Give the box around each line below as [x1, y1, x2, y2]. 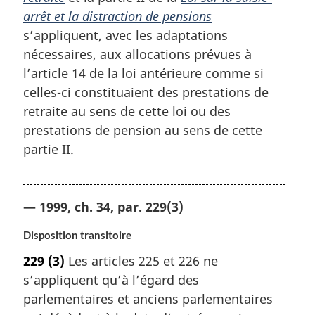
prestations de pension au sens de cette [23, 121, 262, 139]
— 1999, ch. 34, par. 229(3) [23, 198, 184, 215]
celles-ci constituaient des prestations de [23, 83, 269, 101]
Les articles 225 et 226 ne [65, 252, 218, 270]
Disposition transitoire [23, 229, 131, 242]
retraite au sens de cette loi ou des [23, 102, 231, 120]
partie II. [23, 140, 74, 157]
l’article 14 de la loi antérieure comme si [23, 64, 264, 82]
